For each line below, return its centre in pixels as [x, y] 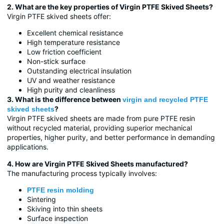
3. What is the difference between [65, 99]
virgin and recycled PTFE [165, 100]
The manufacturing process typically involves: [82, 173]
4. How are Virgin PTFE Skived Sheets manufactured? [97, 163]
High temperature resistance [73, 42]
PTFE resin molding [60, 190]
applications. [28, 147]
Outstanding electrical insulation [79, 71]
